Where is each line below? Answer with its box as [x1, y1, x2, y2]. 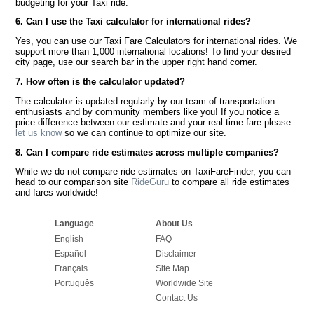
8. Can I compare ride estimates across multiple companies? [15, 146, 280, 158]
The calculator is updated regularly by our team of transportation [15, 95, 275, 107]
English [54, 233, 83, 244]
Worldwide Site [155, 278, 213, 288]
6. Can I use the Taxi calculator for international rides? [15, 16, 252, 27]
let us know [15, 127, 62, 138]
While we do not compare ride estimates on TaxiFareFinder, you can [15, 166, 292, 177]
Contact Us [155, 292, 198, 303]
